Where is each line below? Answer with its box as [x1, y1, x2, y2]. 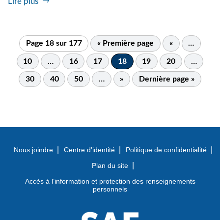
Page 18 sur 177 [26, 39, 82, 48]
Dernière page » [138, 75, 194, 83]
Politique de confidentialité [125, 146, 207, 154]
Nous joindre [13, 146, 53, 154]
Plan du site [92, 162, 128, 170]
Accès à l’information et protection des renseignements [25, 177, 195, 186]
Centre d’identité [63, 146, 115, 154]
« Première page [97, 39, 154, 48]
